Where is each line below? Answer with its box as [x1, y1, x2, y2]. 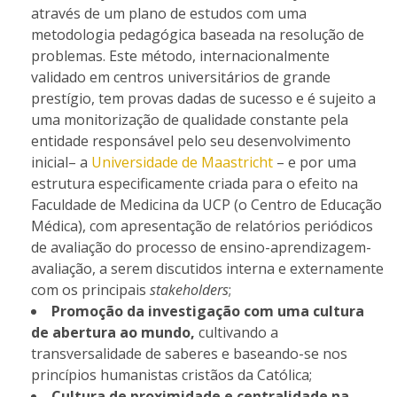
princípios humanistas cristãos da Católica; [31, 365, 312, 385]
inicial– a [31, 152, 91, 172]
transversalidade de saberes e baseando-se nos [31, 344, 347, 363]
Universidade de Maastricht [91, 152, 273, 172]
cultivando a [198, 323, 278, 342]
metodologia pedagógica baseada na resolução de [31, 25, 364, 44]
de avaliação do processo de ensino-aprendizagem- [31, 237, 371, 257]
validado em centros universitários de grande [31, 67, 331, 87]
